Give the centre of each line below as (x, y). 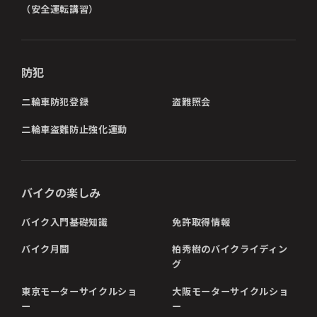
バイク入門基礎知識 (64, 221)
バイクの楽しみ (60, 192)
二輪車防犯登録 (55, 102)
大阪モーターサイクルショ (230, 292)
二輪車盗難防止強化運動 (74, 129)
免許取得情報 (201, 221)
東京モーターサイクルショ (79, 292)
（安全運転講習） (60, 9)
